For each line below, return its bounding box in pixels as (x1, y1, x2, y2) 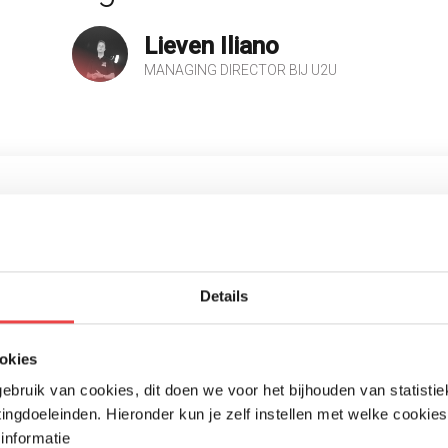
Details (199, 287, 249, 305)
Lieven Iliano (143, 31, 279, 60)
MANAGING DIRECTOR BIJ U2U (143, 61, 337, 78)
